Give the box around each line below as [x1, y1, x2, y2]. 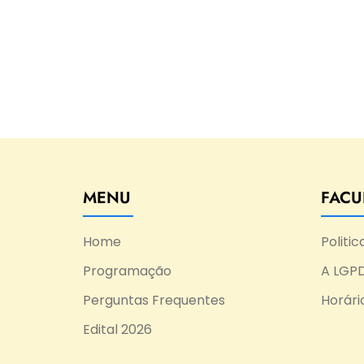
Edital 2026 [83, 320, 152, 339]
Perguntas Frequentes [83, 291, 225, 310]
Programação [83, 262, 171, 280]
